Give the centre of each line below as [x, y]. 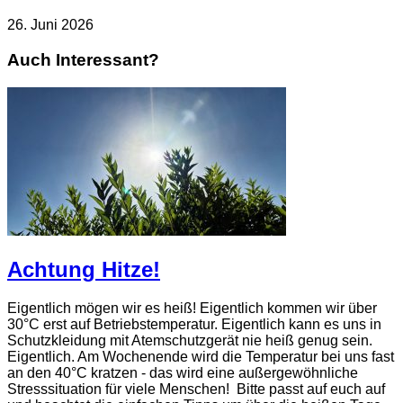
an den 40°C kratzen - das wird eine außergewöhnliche [183, 372]
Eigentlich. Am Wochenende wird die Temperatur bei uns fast [201, 356]
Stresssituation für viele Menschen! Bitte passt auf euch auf [196, 389]
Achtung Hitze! [84, 269]
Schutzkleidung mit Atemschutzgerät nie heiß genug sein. [190, 340]
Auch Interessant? [83, 60]
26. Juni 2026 [50, 25]
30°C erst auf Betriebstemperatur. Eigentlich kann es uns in [194, 324]
